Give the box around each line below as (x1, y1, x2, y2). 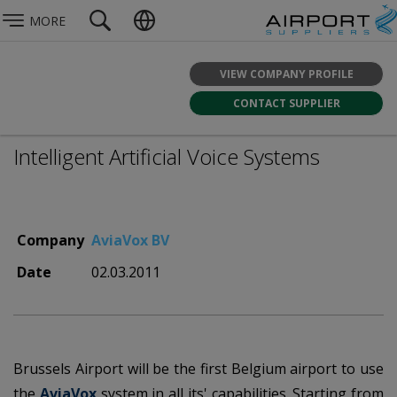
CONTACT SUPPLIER (232, 95, 340, 111)
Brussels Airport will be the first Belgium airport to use (13, 359, 384, 378)
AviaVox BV (91, 230, 169, 250)
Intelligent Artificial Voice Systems (13, 142, 320, 171)
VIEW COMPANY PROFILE (219, 66, 354, 82)
